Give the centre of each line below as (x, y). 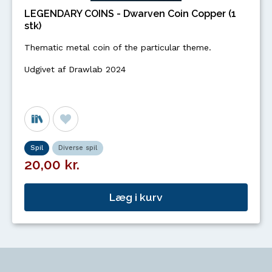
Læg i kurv (136, 197)
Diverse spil (78, 148)
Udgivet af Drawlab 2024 (75, 69)
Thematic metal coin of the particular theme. (118, 47)
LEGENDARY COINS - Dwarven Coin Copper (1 (130, 14)
